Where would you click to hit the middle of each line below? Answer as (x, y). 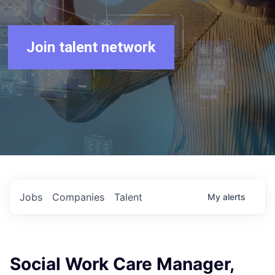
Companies (78, 197)
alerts (234, 197)
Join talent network (91, 47)
